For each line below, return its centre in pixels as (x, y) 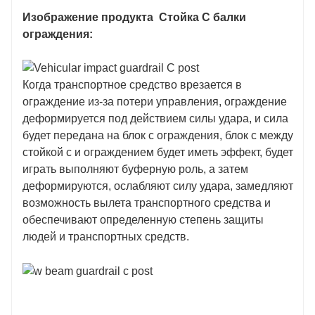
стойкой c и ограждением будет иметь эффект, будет (158, 153)
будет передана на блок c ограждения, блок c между (158, 136)
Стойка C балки (202, 17)
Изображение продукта (88, 17)
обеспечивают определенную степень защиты (143, 220)
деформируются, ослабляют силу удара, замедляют (158, 186)
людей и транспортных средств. (106, 237)
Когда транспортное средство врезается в (132, 85)
